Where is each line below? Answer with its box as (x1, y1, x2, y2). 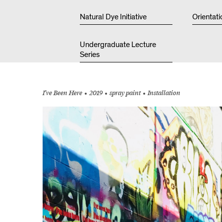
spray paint (109, 88, 141, 98)
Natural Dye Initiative (79, 12, 147, 22)
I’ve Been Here (42, 88, 82, 98)
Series (79, 50, 100, 60)
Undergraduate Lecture (79, 40, 156, 50)
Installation (147, 88, 180, 98)
